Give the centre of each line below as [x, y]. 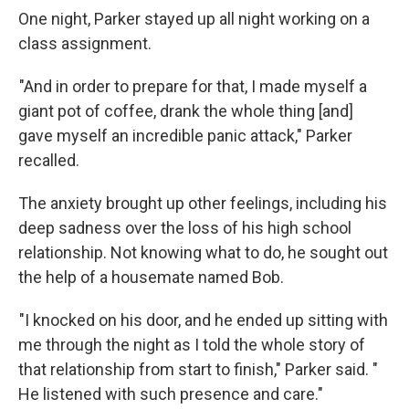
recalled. [49, 160]
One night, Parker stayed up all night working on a [194, 19]
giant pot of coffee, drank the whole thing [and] [186, 111]
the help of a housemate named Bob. [151, 277]
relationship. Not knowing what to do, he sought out [203, 252]
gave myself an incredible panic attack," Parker [185, 136]
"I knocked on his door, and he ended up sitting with [203, 320]
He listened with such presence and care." [171, 394]
